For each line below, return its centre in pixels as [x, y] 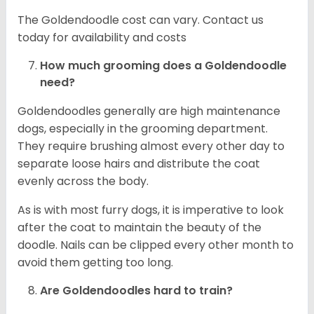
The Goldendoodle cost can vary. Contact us [141, 20]
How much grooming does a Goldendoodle [163, 66]
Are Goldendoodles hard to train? [136, 291]
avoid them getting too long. [97, 263]
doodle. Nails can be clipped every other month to [156, 245]
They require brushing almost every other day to [151, 146]
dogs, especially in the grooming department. [143, 129]
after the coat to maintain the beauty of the [139, 228]
